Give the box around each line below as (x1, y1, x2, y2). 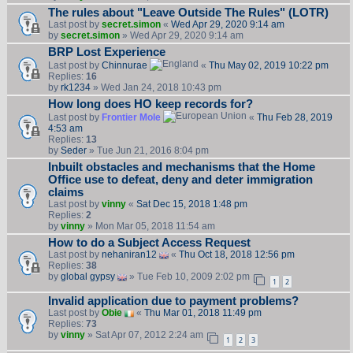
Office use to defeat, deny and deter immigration (47, 173, 313, 187)
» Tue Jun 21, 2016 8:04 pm (86, 145, 209, 157)
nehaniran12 (101, 249, 157, 261)
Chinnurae (101, 60, 147, 72)
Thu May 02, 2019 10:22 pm (208, 60, 329, 72)
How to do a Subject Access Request (47, 236, 251, 250)
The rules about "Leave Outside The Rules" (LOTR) (47, 6, 329, 20)
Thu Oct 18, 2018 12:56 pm (178, 249, 295, 261)
